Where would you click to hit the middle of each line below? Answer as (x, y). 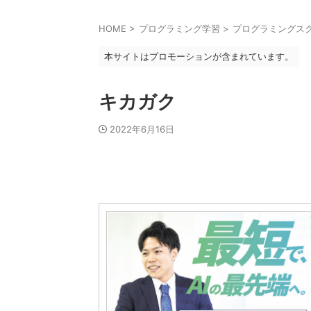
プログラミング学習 (179, 28)
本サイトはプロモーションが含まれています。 (199, 56)
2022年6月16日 (142, 129)
